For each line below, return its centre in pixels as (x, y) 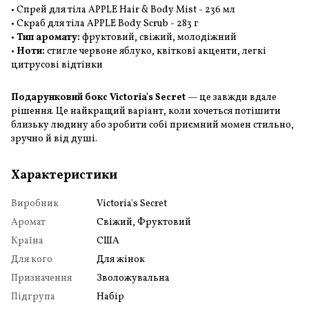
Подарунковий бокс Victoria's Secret (99, 97)
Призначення (41, 278)
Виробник (35, 203)
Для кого (32, 259)
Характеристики (64, 175)
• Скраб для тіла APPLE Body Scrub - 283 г (105, 23)
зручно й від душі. (54, 139)
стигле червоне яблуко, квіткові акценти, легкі (156, 51)
